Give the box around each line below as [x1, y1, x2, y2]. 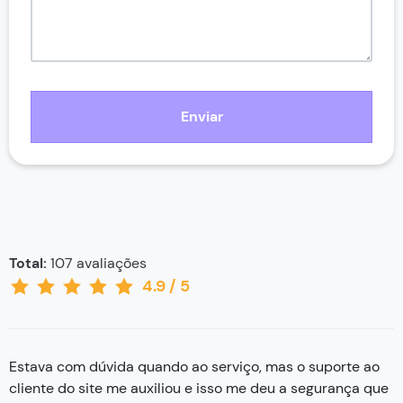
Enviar [180, 106, 223, 126]
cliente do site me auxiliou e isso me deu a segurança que [9, 378, 389, 398]
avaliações [73, 253, 147, 273]
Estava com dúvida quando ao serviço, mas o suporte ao [9, 356, 380, 376]
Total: [9, 253, 47, 273]
